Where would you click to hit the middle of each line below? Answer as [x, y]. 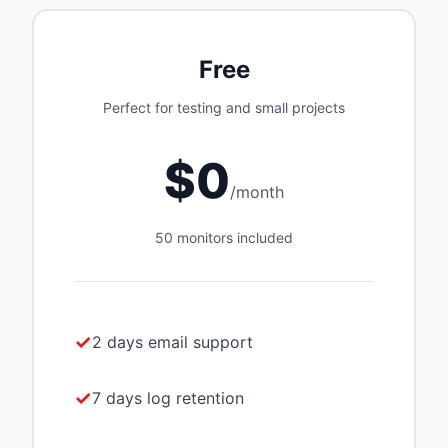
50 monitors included [224, 237]
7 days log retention [168, 397]
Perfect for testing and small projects [224, 107]
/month [257, 192]
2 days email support [172, 341]
